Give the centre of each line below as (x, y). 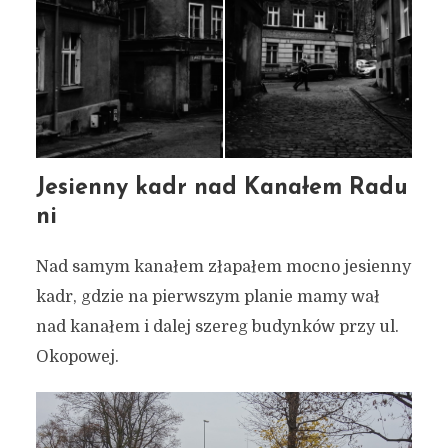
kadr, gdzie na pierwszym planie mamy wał (207, 296)
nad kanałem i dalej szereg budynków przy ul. (217, 326)
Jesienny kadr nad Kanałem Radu (221, 188)
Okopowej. (77, 356)
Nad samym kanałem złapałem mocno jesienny (223, 266)
